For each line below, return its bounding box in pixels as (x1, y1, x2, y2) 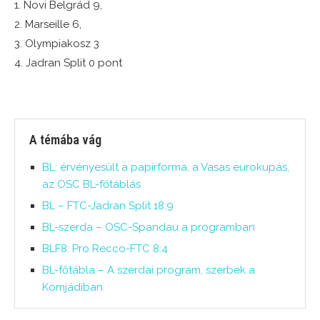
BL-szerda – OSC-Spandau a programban (42, 221, 255, 234)
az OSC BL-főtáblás (42, 178, 141, 191)
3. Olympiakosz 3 (14, 37, 99, 51)
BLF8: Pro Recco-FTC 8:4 (42, 242, 168, 256)
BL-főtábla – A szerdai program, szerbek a (42, 264, 255, 277)
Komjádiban (42, 281, 103, 294)
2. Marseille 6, (14, 18, 81, 31)
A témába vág (29, 132, 101, 148)
